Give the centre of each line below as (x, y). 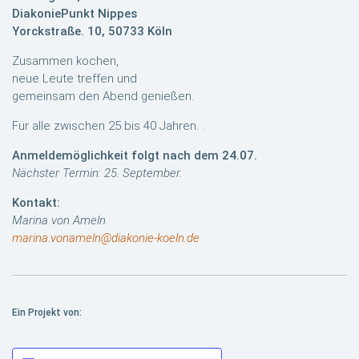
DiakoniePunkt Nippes (75, 14)
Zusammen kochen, (65, 61)
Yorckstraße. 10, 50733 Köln (92, 31)
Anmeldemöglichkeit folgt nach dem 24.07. (135, 155)
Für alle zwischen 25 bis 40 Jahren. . (108, 126)
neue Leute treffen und (75, 79)
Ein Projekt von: (47, 313)
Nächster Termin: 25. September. (97, 173)
